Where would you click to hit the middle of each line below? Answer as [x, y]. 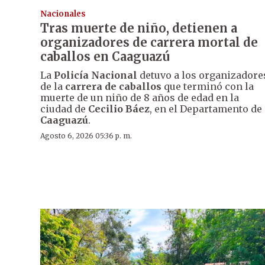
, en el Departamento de [206, 109]
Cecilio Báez [119, 109]
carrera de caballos [113, 87]
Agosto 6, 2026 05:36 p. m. [86, 136]
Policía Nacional [96, 75]
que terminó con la [208, 87]
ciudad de [64, 109]
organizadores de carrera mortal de [149, 43]
